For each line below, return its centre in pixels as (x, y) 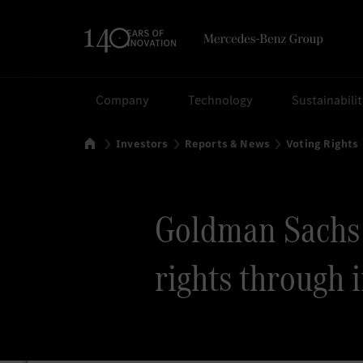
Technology (221, 100)
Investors (142, 144)
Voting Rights (322, 144)
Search (33, 97)
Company (123, 100)
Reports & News (227, 144)
